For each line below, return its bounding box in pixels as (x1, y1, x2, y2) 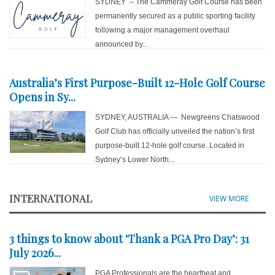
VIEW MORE (209, 193, 249, 204)
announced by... (95, 40, 149, 49)
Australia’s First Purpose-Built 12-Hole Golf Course (9, 76, 265, 91)
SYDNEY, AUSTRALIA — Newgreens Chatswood (95, 113, 260, 122)
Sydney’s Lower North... (95, 155, 175, 165)
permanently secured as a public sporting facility (95, 12, 256, 21)
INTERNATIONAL (9, 192, 92, 206)
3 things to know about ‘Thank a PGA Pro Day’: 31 (9, 231, 249, 247)
